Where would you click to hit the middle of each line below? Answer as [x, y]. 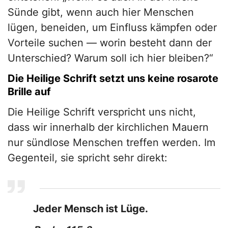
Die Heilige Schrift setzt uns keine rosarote [113, 79]
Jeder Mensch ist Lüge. [91, 209]
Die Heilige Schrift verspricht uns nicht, [102, 112]
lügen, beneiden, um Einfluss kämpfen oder [112, 28]
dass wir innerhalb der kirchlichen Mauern [108, 127]
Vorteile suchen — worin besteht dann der [110, 43]
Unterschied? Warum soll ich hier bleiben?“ [110, 58]
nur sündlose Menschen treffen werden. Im [111, 143]
